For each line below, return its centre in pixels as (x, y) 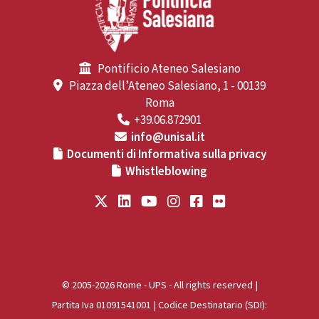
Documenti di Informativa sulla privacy (166, 154)
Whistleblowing (166, 171)
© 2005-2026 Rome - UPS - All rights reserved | (159, 285)
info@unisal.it (168, 137)
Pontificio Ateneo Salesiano (166, 69)
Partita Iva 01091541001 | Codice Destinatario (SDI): (159, 305)
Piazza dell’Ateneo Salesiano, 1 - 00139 (164, 86)
